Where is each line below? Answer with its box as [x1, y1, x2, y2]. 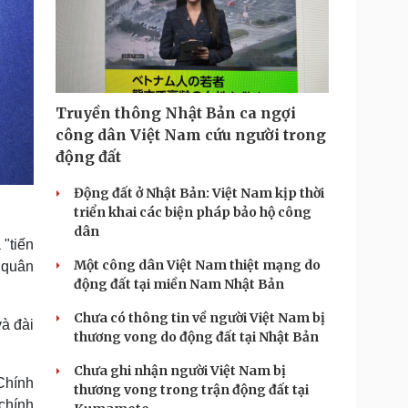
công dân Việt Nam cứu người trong [56, 126, 326, 144]
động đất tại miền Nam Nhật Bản [74, 276, 284, 292]
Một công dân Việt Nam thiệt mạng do [74, 257, 321, 273]
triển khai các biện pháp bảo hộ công [74, 204, 311, 220]
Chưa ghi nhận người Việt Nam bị [74, 362, 286, 379]
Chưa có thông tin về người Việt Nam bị [74, 310, 325, 326]
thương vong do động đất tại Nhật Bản [74, 329, 319, 345]
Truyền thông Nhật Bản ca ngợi [56, 104, 296, 122]
